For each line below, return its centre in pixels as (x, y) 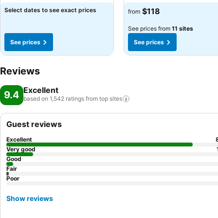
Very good (21, 149)
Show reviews (30, 198)
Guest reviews (34, 124)
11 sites (182, 28)
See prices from (150, 28)
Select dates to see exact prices (50, 10)
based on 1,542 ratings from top (66, 99)
